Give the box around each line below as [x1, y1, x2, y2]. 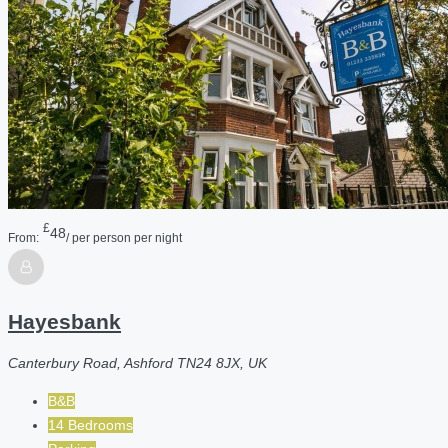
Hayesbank [8, 309, 121, 333]
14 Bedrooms [48, 417, 133, 434]
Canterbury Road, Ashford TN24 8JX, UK [8, 355, 267, 372]
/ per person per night [66, 230, 182, 244]
